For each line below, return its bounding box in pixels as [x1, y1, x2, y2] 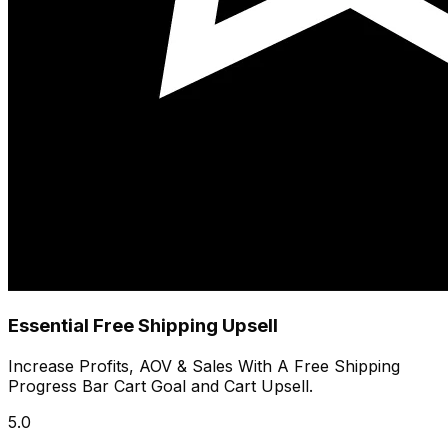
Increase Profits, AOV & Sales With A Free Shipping [8, 355, 400, 376]
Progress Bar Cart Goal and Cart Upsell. [8, 375, 313, 396]
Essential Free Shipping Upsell [8, 314, 278, 338]
